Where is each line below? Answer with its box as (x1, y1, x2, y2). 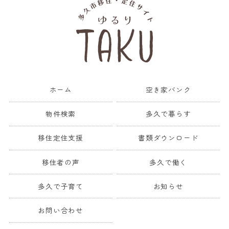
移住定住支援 (38, 132, 84, 143)
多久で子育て (38, 180, 84, 191)
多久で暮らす (145, 108, 191, 119)
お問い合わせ (38, 204, 84, 215)
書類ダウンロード (138, 132, 199, 143)
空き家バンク (145, 84, 191, 95)
